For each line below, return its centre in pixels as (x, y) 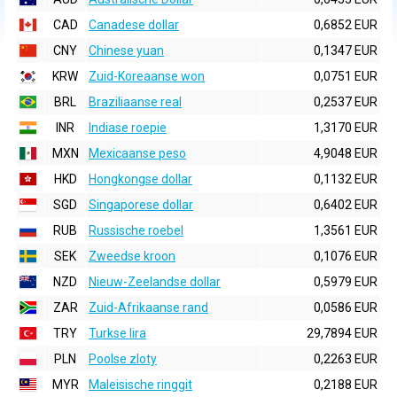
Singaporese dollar (141, 205)
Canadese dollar (134, 25)
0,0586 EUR (346, 307)
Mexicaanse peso (137, 153)
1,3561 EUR (346, 230)
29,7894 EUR (342, 333)
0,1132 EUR (346, 179)
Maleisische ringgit (140, 385)
